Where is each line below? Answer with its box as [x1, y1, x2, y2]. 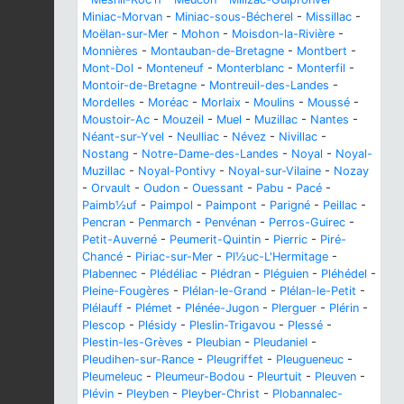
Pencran [82, 216, 125, 230]
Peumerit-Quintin [170, 233, 261, 247]
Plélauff [82, 301, 123, 316]
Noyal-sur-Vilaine [228, 164, 321, 179]
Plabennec [82, 267, 137, 281]
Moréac [148, 96, 188, 110]
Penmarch [138, 216, 192, 230]
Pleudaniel [253, 335, 308, 350]
